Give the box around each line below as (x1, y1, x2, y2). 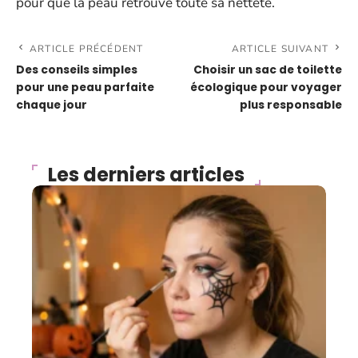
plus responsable (240, 97, 342, 113)
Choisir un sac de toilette (193, 62, 342, 78)
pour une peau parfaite (16, 79, 154, 95)
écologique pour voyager (190, 79, 342, 95)
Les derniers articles (48, 161, 245, 188)
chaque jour (16, 97, 87, 113)
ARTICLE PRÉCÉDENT (30, 42, 144, 55)
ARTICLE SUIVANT (232, 42, 328, 55)
